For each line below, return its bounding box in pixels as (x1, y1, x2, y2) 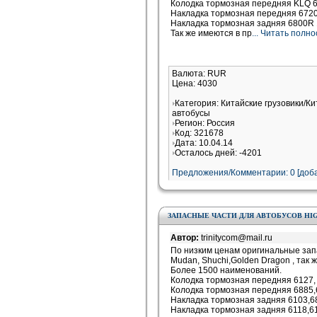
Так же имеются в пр (171, 28, 252, 38)
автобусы (172, 108, 210, 118)
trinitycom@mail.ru (201, 233, 272, 243)
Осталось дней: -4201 (175, 148, 262, 158)
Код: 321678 (175, 128, 224, 138)
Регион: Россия (175, 118, 235, 128)
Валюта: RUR (172, 69, 226, 79)
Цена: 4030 (172, 79, 217, 88)
